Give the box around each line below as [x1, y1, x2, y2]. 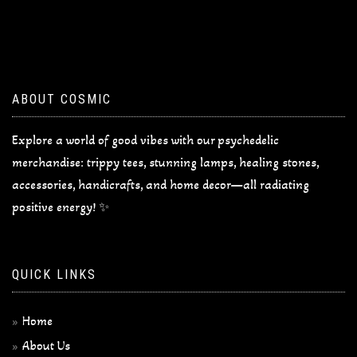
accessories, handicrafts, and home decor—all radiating [12, 177, 309, 193]
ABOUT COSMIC [12, 92, 112, 108]
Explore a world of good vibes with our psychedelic [12, 132, 279, 148]
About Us [22, 338, 70, 354]
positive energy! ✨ [12, 199, 109, 215]
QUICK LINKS [12, 267, 96, 283]
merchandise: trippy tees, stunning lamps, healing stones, [12, 155, 319, 171]
